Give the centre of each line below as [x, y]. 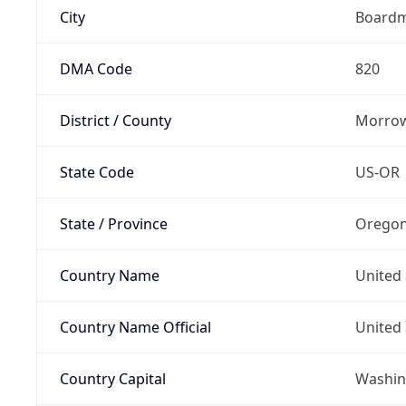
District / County [115, 120]
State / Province [113, 223]
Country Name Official [135, 327]
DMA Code [96, 68]
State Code [97, 172]
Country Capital [112, 378]
